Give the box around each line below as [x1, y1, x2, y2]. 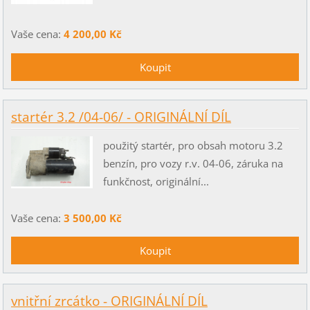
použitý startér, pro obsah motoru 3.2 [102, 138, 283, 152]
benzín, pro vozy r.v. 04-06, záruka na [102, 156, 283, 170]
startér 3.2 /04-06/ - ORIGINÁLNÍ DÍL [10, 108, 231, 127]
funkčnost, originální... [102, 174, 209, 188]
